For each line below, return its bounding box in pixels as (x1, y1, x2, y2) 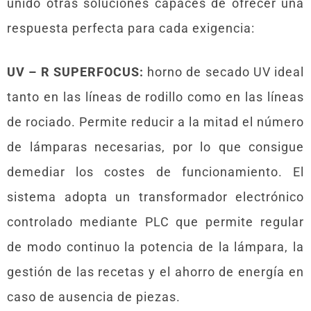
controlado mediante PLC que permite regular (7, 214, 304, 229)
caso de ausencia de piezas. (7, 289, 180, 304)
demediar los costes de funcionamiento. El (7, 164, 304, 179)
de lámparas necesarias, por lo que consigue (7, 139, 304, 154)
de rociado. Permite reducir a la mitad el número (7, 114, 304, 129)
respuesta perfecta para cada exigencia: (7, 20, 255, 35)
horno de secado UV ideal (143, 64, 304, 79)
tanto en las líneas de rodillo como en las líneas (7, 89, 304, 104)
